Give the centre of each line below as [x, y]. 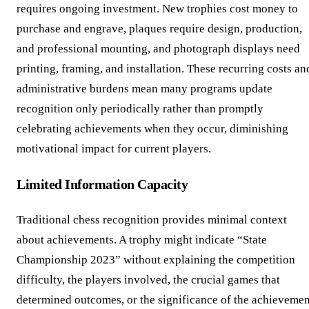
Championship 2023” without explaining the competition [156, 259]
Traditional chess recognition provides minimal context [152, 219]
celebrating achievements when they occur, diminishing [152, 128]
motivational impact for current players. [114, 148]
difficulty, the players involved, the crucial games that [148, 279]
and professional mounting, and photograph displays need [158, 48]
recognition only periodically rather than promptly [140, 108]
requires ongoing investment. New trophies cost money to [157, 8]
